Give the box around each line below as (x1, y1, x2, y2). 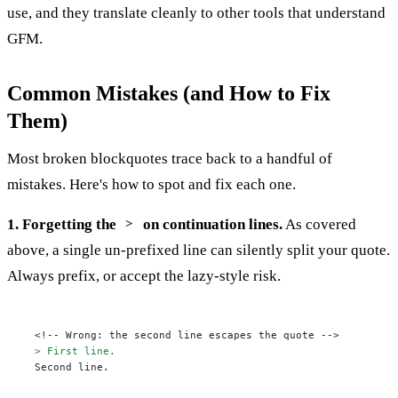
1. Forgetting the (7, 215, 120, 233)
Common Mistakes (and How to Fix (7, 81, 330, 105)
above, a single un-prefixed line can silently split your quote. (7, 241, 390, 259)
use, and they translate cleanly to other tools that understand (7, 4, 386, 21)
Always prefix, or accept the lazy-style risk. (7, 267, 281, 284)
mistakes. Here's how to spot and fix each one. (7, 175, 296, 193)
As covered (282, 215, 356, 233)
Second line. (35, 361, 110, 374)
